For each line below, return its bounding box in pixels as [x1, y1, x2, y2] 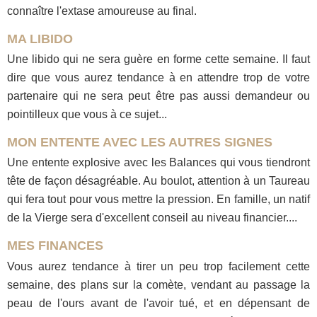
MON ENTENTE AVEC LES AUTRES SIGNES [7, 134, 272, 149]
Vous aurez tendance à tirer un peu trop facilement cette [7, 260, 310, 272]
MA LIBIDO [7, 31, 73, 46]
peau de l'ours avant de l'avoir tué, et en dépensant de [7, 296, 310, 309]
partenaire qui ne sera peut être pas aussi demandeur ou [7, 89, 310, 102]
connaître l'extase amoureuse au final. [7, 4, 197, 17]
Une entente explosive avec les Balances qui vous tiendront [7, 156, 310, 169]
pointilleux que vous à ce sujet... [7, 108, 167, 120]
